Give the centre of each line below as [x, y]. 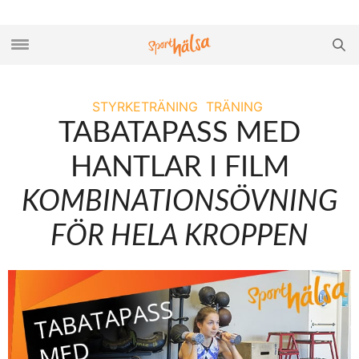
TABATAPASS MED [179, 133]
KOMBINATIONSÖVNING [179, 202]
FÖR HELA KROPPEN [179, 236]
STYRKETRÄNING [145, 107]
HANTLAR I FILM [179, 167]
